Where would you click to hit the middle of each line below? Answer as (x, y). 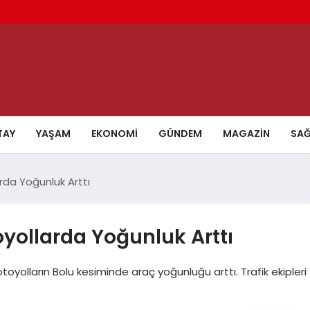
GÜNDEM (180, 133)
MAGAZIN (246, 133)
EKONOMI (115, 133)
